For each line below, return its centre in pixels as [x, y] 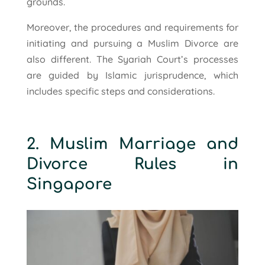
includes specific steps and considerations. [120, 91]
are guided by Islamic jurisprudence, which [132, 75]
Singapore [69, 184]
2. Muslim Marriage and [132, 144]
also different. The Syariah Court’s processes [132, 59]
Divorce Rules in [132, 164]
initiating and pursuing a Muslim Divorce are [132, 43]
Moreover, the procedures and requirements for [132, 27]
